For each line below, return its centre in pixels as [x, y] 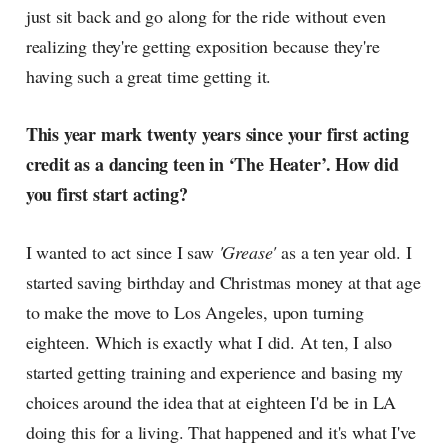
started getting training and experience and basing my [214, 372]
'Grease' [247, 252]
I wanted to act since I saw [122, 252]
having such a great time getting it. [148, 76]
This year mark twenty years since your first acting [217, 134]
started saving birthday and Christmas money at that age [223, 282]
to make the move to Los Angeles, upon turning [194, 312]
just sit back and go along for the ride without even [205, 16]
